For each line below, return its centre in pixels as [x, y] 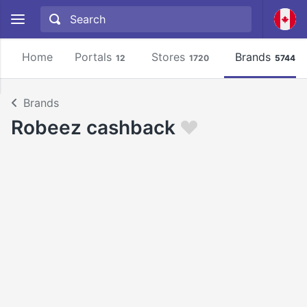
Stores [168, 57]
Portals [93, 57]
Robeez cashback [93, 127]
